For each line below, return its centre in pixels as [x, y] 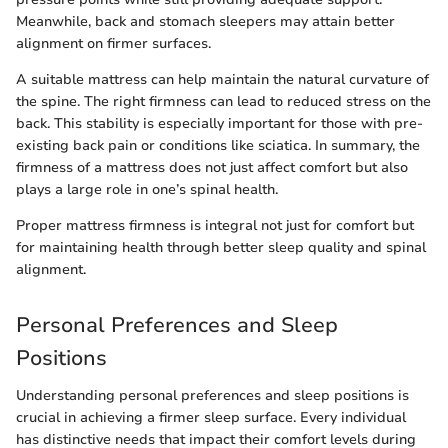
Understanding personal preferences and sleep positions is [212, 396]
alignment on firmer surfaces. [113, 43]
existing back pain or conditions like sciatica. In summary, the [218, 145]
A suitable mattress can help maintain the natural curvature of [222, 79]
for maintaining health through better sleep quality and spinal [221, 247]
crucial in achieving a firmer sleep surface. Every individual [211, 418]
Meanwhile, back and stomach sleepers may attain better [205, 21]
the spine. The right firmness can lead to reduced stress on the [223, 101]
